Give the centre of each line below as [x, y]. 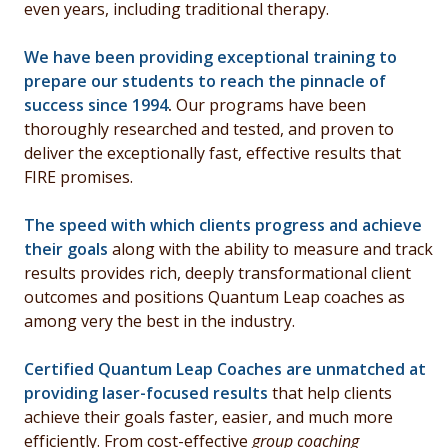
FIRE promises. [78, 176]
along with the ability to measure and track [270, 248]
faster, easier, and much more [281, 416]
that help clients [330, 392]
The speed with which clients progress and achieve [223, 224]
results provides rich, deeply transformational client [217, 272]
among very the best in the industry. [159, 320]
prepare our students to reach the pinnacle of [205, 80]
